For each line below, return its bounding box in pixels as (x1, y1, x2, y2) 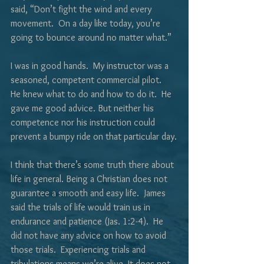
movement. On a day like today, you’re (11, 17, 163, 29)
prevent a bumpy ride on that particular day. (11, 130, 177, 142)
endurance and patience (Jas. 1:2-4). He (11, 215, 166, 227)
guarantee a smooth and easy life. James (11, 187, 168, 199)
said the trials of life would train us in (11, 201, 153, 213)
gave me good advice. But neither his (11, 102, 156, 114)
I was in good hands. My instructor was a (11, 60, 171, 71)
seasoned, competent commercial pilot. (11, 74, 166, 85)
